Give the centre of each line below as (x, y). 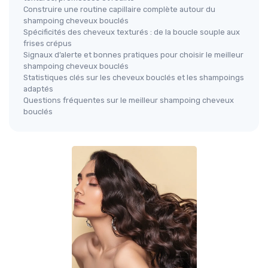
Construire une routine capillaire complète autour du (119, 10)
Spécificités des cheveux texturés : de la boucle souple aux (132, 32)
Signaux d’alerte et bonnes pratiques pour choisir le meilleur (133, 55)
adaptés (38, 89)
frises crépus (48, 44)
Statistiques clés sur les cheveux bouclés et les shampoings (134, 78)
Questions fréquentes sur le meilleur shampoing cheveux (129, 100)
